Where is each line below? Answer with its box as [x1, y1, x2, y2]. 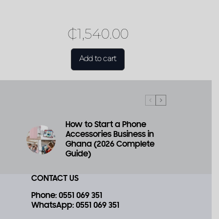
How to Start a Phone [65, 120, 146, 130]
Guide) [65, 150, 91, 159]
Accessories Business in [65, 130, 154, 139]
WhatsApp [31, 201, 72, 210]
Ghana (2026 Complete [65, 140, 154, 149]
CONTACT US [31, 175, 79, 184]
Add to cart [79, 53, 117, 63]
